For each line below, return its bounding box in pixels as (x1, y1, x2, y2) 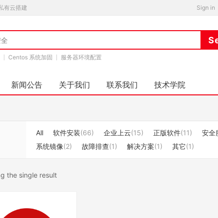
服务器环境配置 (61, 54, 102, 61)
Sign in (197, 4, 215, 11)
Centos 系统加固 (8, 54, 53, 61)
